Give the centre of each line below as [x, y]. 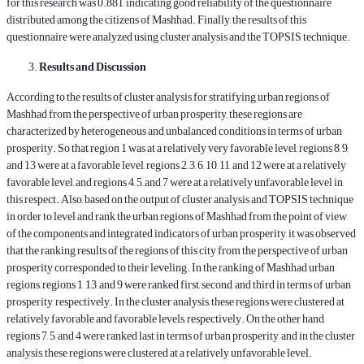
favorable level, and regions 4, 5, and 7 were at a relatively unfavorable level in [175, 183]
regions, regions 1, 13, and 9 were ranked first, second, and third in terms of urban [179, 285]
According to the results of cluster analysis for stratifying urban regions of [168, 97]
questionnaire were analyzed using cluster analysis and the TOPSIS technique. [178, 37]
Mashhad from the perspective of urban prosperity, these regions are [154, 115]
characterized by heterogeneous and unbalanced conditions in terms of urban [174, 132]
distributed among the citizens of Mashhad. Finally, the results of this [156, 20]
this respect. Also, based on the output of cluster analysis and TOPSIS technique [180, 200]
